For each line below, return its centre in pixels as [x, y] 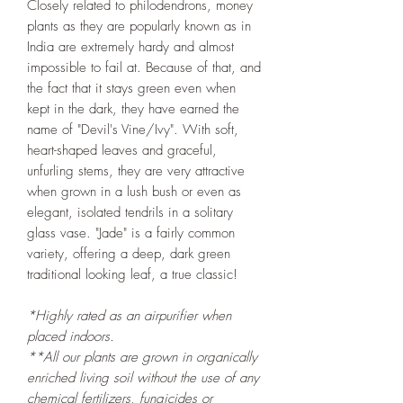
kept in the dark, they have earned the [133, 109]
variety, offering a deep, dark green [129, 254]
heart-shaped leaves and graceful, [122, 151]
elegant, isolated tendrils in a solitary [130, 213]
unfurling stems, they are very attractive [136, 171]
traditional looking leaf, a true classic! [132, 275]
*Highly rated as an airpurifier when [129, 316]
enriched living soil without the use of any [143, 378]
